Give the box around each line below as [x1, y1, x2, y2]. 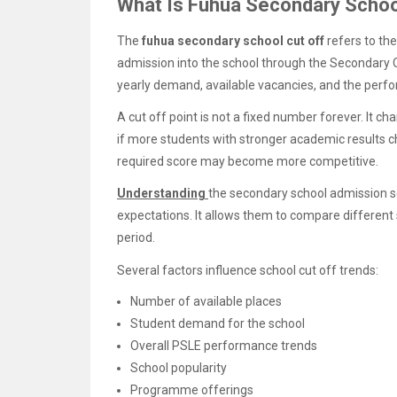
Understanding [117, 186, 208, 201]
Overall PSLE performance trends [130, 338, 317, 353]
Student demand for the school [130, 315, 305, 331]
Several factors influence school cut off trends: [117, 262, 378, 277]
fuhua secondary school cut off [142, 33, 324, 48]
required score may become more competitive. [117, 154, 378, 169]
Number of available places [130, 293, 282, 308]
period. [117, 230, 155, 245]
